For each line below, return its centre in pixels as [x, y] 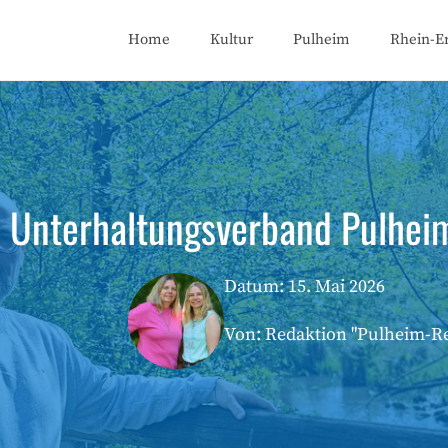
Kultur [231, 39]
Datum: [256, 286]
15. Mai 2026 [336, 286]
